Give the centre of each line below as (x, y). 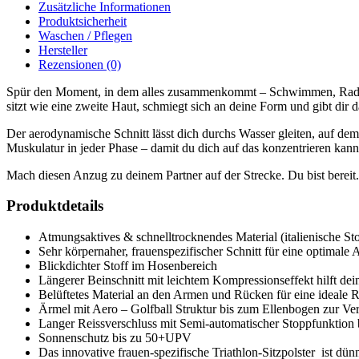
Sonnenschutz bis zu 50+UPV (115, 338)
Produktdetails (55, 206)
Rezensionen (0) (80, 64)
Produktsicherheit (83, 21)
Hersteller (63, 50)
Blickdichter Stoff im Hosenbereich (128, 266)
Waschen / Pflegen (85, 35)
